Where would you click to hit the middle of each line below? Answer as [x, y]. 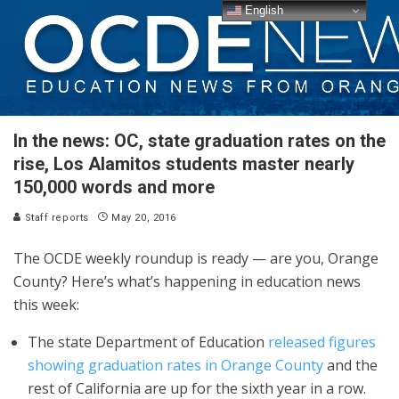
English [263, 10]
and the [350, 365]
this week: [46, 305]
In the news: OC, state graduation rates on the [199, 141]
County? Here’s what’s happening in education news [187, 281]
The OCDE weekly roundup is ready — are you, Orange [196, 258]
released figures [322, 342]
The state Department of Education [148, 342]
